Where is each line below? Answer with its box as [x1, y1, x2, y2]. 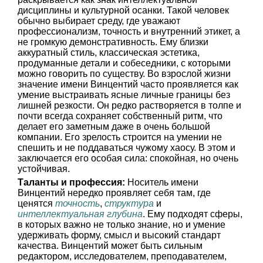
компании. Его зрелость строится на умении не [18, 132, 222, 142]
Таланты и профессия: [18, 177, 125, 187]
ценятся [18, 198, 55, 208]
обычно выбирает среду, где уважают [18, 16, 180, 26]
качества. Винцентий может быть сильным [18, 241, 203, 251]
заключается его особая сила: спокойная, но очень [18, 153, 238, 163]
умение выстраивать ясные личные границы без [18, 90, 230, 100]
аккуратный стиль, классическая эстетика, [18, 48, 200, 58]
